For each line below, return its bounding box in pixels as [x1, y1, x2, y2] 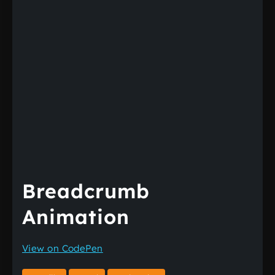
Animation [22, 204, 130, 229]
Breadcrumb [22, 179, 150, 203]
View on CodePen [22, 242, 103, 254]
